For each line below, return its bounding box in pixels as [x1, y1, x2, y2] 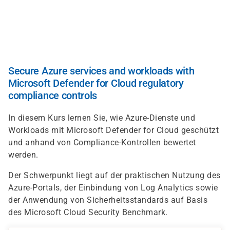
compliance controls [8, 89, 98, 102]
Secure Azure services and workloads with [8, 65, 195, 77]
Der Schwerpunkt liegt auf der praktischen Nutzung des [8, 170, 221, 180]
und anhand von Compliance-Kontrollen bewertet [8, 138, 196, 147]
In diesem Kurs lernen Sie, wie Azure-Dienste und [8, 113, 195, 123]
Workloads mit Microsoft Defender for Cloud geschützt [8, 125, 219, 135]
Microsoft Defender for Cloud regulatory [8, 77, 184, 89]
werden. [8, 150, 39, 160]
